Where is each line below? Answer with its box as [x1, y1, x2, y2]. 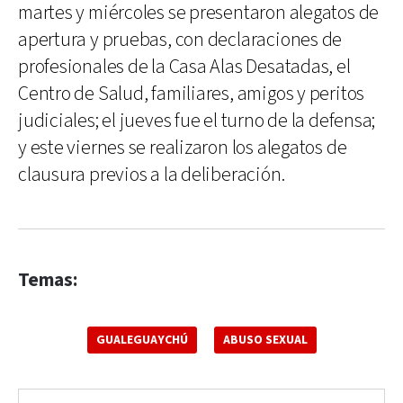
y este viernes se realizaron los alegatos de [18, 134, 347, 161]
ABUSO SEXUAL [222, 331, 308, 348]
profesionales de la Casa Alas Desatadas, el [18, 53, 351, 80]
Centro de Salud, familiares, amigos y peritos [18, 80, 365, 107]
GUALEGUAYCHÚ [95, 331, 188, 348]
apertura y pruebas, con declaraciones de [18, 26, 343, 53]
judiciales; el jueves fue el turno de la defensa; [18, 107, 376, 134]
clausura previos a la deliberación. [18, 161, 285, 188]
